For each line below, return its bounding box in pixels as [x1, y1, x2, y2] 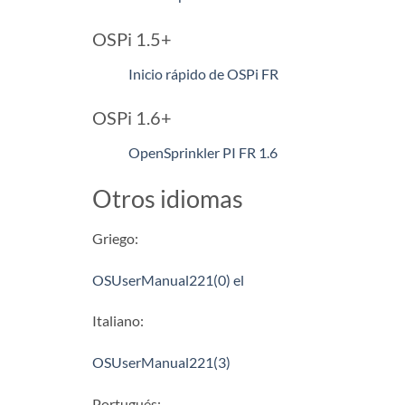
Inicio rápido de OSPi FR [128, 64, 278, 82]
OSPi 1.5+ [92, 27, 172, 50]
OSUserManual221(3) [92, 353, 231, 372]
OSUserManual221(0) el [92, 270, 244, 288]
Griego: [92, 229, 138, 247]
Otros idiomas [92, 184, 243, 214]
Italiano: [92, 312, 144, 330]
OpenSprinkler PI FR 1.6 [128, 144, 278, 162]
